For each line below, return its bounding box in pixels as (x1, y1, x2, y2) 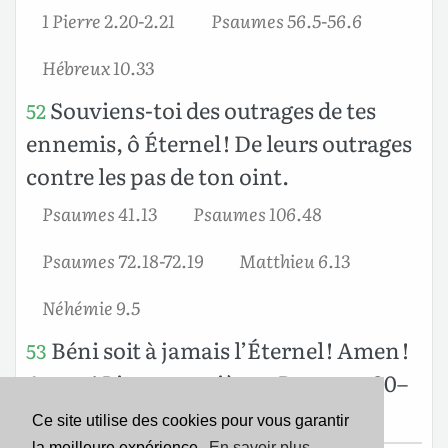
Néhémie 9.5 (42, 293, 140, 320)
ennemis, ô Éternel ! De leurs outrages (26, 125, 412, 159)
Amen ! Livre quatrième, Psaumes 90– (26, 365, 408, 399)
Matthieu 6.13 (239, 246, 350, 273)
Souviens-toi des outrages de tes (46, 92, 376, 126)
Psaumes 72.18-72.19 (42, 246, 203, 273)
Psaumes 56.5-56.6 (211, 6, 362, 33)
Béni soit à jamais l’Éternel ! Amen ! (47, 332, 409, 366)
